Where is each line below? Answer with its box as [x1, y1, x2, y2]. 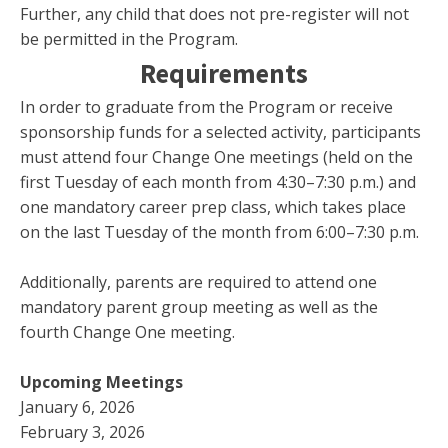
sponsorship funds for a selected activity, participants [20, 120, 421, 143]
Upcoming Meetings [20, 370, 183, 393]
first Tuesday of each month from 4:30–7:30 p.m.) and [20, 170, 416, 193]
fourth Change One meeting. [20, 320, 235, 343]
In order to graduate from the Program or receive [20, 95, 393, 118]
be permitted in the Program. [20, 27, 238, 50]
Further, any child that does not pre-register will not [20, 2, 409, 25]
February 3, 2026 [20, 420, 145, 443]
